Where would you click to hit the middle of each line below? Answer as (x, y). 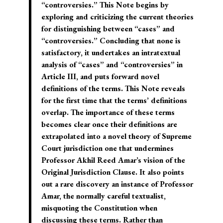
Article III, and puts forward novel (100, 77)
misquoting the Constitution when (99, 208)
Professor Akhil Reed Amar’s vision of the (113, 160)
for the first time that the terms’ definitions (114, 101)
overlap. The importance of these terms (108, 112)
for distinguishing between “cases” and (108, 29)
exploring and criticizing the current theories (117, 17)
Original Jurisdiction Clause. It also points (112, 172)
